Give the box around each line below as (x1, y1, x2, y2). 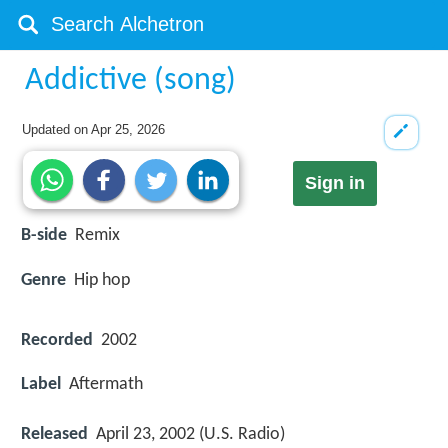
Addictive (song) (25, 65, 237, 97)
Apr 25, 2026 (91, 122, 166, 137)
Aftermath (69, 374, 143, 394)
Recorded (21, 330, 93, 350)
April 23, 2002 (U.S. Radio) (96, 425, 285, 445)
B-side (21, 226, 67, 246)
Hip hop (74, 270, 130, 290)
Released (21, 425, 88, 445)
